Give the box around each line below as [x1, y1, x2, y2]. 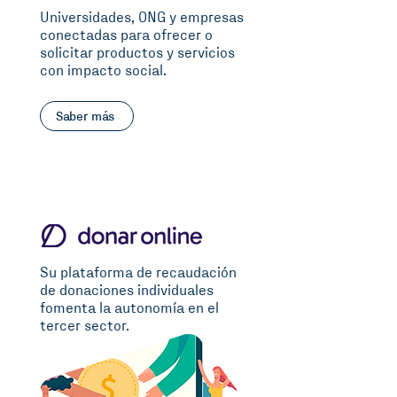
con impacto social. [40, 64, 167, 79]
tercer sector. [40, 319, 129, 334]
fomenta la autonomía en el [40, 301, 219, 316]
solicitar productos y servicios [40, 46, 235, 61]
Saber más [55, 109, 115, 123]
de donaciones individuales [40, 284, 214, 299]
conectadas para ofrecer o [40, 28, 213, 43]
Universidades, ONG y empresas [40, 11, 244, 26]
